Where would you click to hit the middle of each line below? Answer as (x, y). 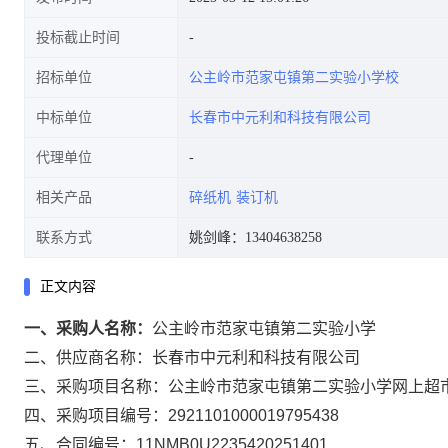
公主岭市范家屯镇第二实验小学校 (294, 77)
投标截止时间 (78, 37)
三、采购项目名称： (96, 386)
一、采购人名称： (88, 328)
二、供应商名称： (88, 357)
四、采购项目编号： (96, 415)
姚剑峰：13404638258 (255, 237)
